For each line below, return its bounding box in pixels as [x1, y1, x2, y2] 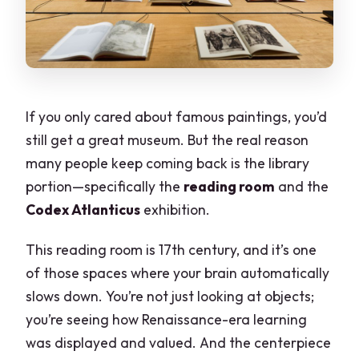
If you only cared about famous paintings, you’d [26, 107, 328, 127]
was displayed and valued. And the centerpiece [26, 333, 332, 353]
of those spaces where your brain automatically [26, 264, 330, 283]
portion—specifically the [26, 177, 184, 196]
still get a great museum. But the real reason [26, 131, 309, 150]
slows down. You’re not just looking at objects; [26, 287, 315, 306]
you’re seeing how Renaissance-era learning [26, 310, 308, 329]
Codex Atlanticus [26, 200, 141, 220]
